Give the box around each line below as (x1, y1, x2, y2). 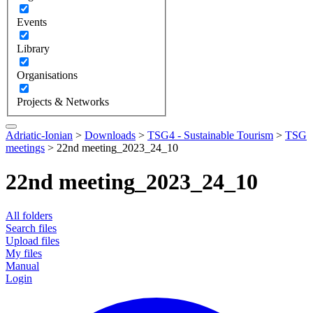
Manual (6, 260, 39, 272)
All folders (6, 210, 52, 222)
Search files (6, 222, 57, 235)
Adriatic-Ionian (6, 129, 73, 141)
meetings (6, 141, 45, 154)
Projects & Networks (17, 95, 109, 108)
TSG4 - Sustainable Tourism (147, 129, 273, 141)
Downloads (85, 129, 136, 141)
